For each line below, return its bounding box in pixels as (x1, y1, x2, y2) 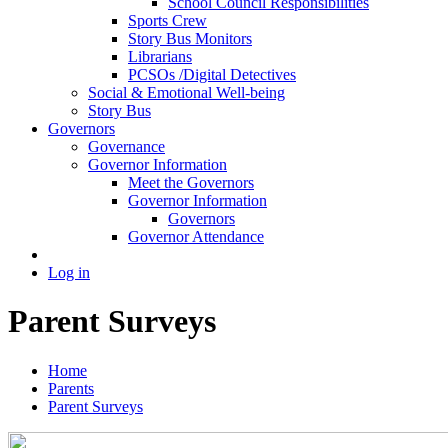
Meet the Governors (128, 173, 254, 191)
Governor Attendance (128, 227, 264, 245)
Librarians (128, 47, 192, 65)
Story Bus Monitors (128, 29, 252, 47)
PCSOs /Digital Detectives (128, 65, 296, 83)
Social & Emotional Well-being (88, 83, 285, 101)
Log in (48, 263, 90, 281)
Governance (88, 137, 165, 155)
